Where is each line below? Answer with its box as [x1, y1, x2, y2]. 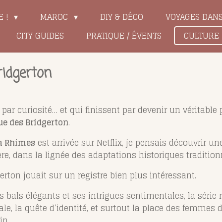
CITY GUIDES [16, 29, 64, 43]
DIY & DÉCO [100, 10, 143, 24]
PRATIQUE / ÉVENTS [86, 29, 162, 43]
